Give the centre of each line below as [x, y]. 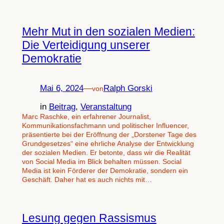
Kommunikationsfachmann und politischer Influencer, [105, 126]
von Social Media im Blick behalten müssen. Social [101, 162]
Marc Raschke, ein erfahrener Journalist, [86, 117]
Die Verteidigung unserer [86, 45]
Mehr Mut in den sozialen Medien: [108, 32]
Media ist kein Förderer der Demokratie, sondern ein [105, 171]
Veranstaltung [106, 107]
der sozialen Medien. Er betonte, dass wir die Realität [106, 153]
